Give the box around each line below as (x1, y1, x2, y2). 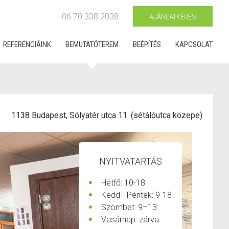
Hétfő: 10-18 (101, 178, 145, 188)
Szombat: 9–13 (101, 202, 157, 212)
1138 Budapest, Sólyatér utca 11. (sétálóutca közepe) (11, 110, 202, 120)
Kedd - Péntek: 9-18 (101, 190, 172, 200)
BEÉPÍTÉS (133, 40, 161, 49)
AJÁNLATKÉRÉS (149, 12, 196, 21)
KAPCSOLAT (175, 40, 213, 49)
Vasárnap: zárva (101, 215, 159, 224)
